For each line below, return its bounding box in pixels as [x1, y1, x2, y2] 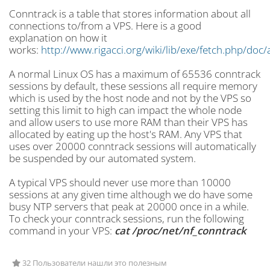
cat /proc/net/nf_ [115, 224, 197, 237]
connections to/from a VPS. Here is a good [9, 19, 201, 33]
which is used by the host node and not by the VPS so [9, 91, 251, 105]
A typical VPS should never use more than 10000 [9, 175, 231, 189]
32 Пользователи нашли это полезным [20, 258, 167, 268]
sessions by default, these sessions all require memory [9, 79, 257, 93]
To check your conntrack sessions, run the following [9, 212, 244, 225]
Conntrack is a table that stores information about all [9, 7, 251, 20]
